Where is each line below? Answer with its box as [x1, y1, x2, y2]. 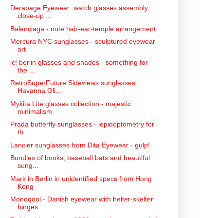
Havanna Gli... [17, 87, 61, 95]
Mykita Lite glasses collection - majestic [10, 99, 131, 108]
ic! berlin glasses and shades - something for [10, 58, 148, 66]
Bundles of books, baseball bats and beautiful [10, 154, 150, 162]
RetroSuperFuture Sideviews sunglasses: [10, 79, 137, 87]
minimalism [17, 107, 52, 115]
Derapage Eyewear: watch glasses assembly [10, 4, 148, 12]
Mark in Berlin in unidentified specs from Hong [10, 174, 152, 182]
